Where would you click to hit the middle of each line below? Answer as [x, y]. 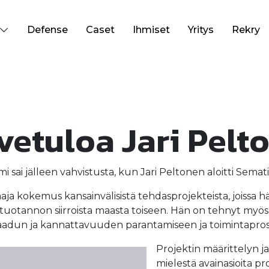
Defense [47, 30]
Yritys [201, 30]
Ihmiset [151, 30]
